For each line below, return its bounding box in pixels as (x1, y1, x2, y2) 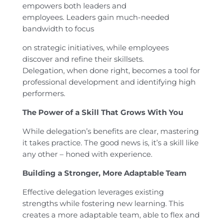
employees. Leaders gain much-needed (22, 12, 169, 22)
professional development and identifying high (22, 77, 196, 87)
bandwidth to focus (22, 24, 94, 34)
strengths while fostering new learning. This (22, 199, 184, 209)
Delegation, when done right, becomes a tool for (22, 66, 200, 76)
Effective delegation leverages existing (22, 187, 164, 197)
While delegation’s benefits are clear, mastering (22, 126, 199, 136)
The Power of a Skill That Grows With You (22, 108, 183, 117)
